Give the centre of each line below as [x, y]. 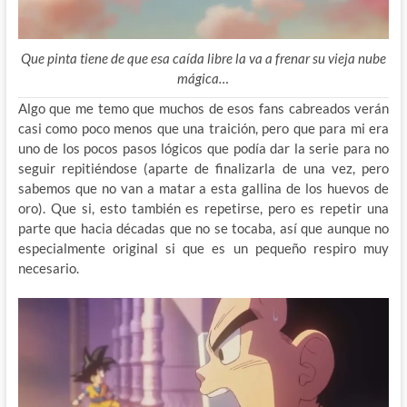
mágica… [203, 78]
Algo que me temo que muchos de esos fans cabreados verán [203, 108]
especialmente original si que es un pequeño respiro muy [203, 248]
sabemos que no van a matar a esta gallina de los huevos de [203, 188]
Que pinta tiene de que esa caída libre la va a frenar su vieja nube [203, 58]
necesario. [48, 268]
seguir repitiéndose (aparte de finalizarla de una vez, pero [203, 168]
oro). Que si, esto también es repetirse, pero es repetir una [203, 208]
